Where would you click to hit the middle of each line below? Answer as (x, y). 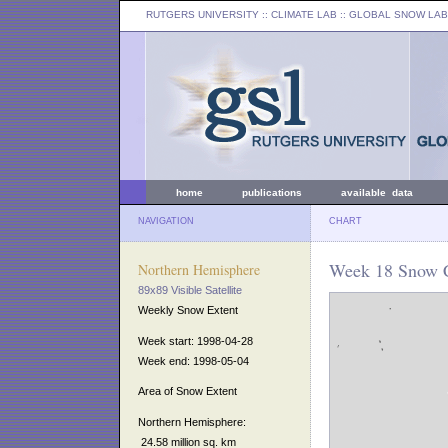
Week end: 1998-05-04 (193, 360)
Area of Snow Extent (187, 391)
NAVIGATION (166, 221)
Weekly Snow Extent (188, 310)
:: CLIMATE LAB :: (304, 14)
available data (377, 192)
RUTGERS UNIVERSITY (202, 14)
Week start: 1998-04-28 (195, 340)
